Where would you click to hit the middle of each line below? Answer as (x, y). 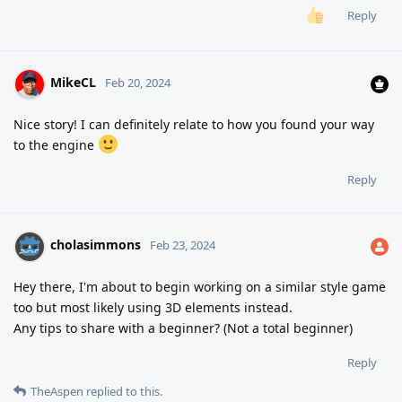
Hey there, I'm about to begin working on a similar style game (200, 286)
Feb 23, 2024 (183, 245)
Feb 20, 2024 (138, 83)
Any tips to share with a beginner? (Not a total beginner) (183, 328)
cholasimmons (96, 245)
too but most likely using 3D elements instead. (153, 307)
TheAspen (57, 391)
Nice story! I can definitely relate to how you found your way (194, 124)
